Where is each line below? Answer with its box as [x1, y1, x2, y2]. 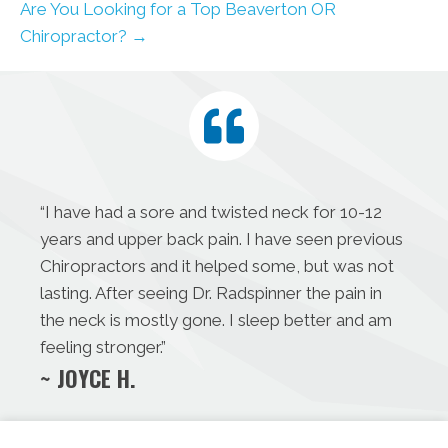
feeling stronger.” [40, 336, 166, 357]
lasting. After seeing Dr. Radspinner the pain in [40, 282, 382, 303]
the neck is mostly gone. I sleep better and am [40, 309, 392, 330]
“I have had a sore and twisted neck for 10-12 [40, 201, 382, 222]
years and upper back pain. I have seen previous [40, 228, 403, 249]
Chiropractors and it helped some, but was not [40, 255, 394, 276]
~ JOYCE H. [40, 361, 136, 394]
